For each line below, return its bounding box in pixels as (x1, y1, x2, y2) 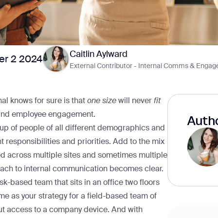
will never (116, 95, 154, 106)
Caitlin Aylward (69, 48, 127, 60)
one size (87, 95, 116, 106)
